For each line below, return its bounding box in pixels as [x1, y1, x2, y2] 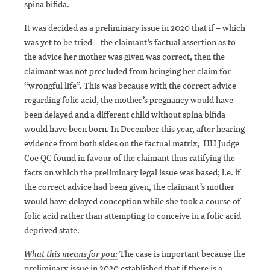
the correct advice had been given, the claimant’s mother [24, 181, 234, 193]
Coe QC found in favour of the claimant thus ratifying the [24, 152, 235, 164]
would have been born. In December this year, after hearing [24, 123, 245, 135]
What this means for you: [24, 248, 118, 260]
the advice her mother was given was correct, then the [24, 51, 225, 63]
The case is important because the [118, 248, 245, 260]
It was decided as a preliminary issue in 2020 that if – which [24, 22, 245, 34]
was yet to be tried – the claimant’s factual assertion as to [24, 36, 236, 48]
